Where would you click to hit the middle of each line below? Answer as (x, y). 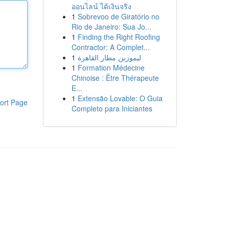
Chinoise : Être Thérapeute (115, 78)
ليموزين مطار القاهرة (109, 57)
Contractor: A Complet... (110, 47)
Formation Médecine (111, 67)
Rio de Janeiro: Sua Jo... (111, 27)
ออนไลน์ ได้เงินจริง (101, 6)
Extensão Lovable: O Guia (120, 98)
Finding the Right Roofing (119, 37)
